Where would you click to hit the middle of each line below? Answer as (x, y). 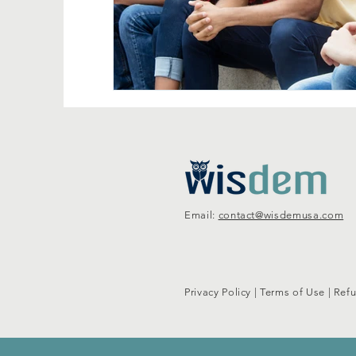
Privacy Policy (218, 292)
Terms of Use (292, 292)
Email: (201, 215)
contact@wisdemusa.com (281, 215)
